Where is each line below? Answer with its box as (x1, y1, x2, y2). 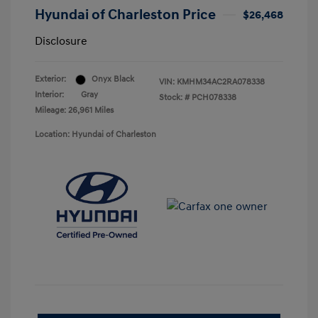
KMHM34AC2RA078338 (177, 77, 265, 88)
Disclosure (35, 34, 87, 49)
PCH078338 (192, 92, 236, 104)
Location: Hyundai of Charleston (35, 129, 156, 141)
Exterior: (35, 74, 66, 85)
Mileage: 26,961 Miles (35, 105, 114, 116)
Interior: (35, 89, 64, 101)
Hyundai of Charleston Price (35, 6, 216, 24)
